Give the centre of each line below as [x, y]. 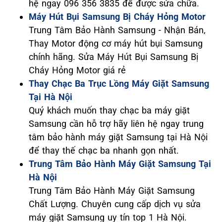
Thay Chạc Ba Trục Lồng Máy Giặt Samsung [119, 84]
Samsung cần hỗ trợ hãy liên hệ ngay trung [116, 124]
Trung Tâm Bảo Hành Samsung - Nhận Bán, [117, 30]
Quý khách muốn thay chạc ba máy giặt [109, 111]
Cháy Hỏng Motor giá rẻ [77, 70]
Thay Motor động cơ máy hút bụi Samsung [116, 44]
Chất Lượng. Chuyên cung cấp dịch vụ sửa [115, 204]
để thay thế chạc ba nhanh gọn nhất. [104, 151]
